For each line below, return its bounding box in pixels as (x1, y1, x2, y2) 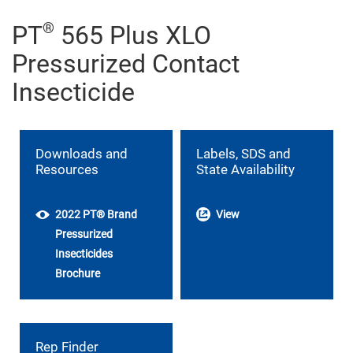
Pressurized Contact (12, 48, 240, 79)
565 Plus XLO (54, 20, 211, 50)
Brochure (55, 266, 100, 280)
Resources (35, 161, 98, 177)
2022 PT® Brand (55, 207, 137, 221)
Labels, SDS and (196, 145, 291, 162)
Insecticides (55, 247, 113, 260)
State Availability (196, 161, 295, 177)
